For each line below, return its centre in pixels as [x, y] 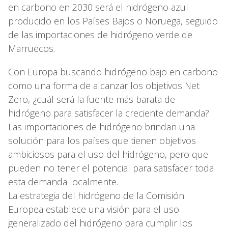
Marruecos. [32, 49]
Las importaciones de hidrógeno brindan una [102, 127]
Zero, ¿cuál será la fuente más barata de [92, 99]
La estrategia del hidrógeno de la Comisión [96, 196]
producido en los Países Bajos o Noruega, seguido [113, 21]
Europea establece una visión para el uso [94, 209]
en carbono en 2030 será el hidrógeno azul [98, 7]
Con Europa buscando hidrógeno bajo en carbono [113, 72]
